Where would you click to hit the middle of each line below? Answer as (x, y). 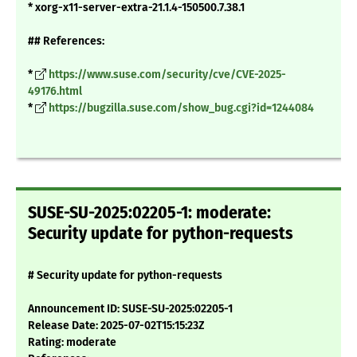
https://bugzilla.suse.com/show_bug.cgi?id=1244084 (181, 108)
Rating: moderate (72, 343)
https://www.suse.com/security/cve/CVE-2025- (167, 75)
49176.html (55, 92)
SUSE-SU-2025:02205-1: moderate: (149, 213)
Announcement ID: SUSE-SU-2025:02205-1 (130, 309)
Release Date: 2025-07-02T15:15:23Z (116, 326)
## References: (66, 41)
